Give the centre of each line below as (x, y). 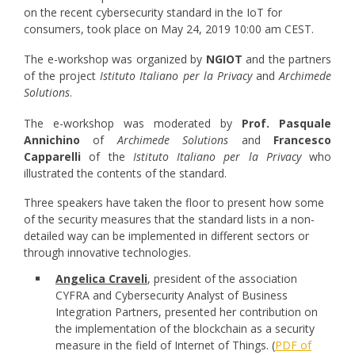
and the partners (288, 59)
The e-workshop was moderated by (128, 123)
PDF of (293, 345)
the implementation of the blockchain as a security (185, 328)
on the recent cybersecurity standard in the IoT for (153, 12)
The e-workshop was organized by (115, 59)
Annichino (52, 139)
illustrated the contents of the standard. (125, 173)
